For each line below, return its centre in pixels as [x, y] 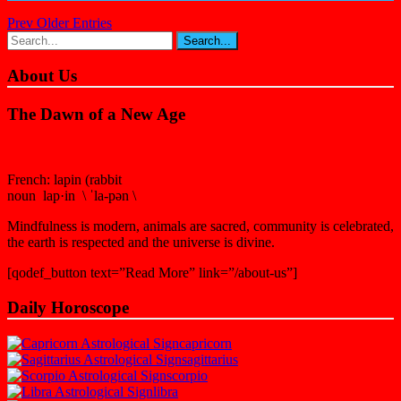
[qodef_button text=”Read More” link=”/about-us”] [152, 272]
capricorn [205, 344]
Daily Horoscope [68, 307]
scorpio [187, 376]
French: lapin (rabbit [64, 179]
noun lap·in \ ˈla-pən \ [72, 195]
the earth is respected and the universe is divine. [141, 242]
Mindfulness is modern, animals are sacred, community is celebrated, [200, 226]
